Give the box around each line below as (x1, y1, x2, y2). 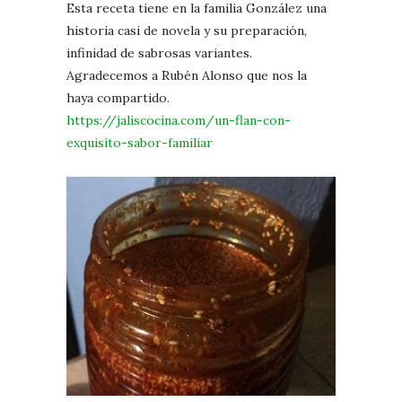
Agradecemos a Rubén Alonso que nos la (66, 66, 307, 83)
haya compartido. (66, 89, 170, 106)
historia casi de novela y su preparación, (66, 22, 307, 39)
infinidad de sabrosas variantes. (66, 44, 252, 61)
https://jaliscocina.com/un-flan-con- (66, 111, 291, 128)
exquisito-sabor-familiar (66, 134, 213, 151)
